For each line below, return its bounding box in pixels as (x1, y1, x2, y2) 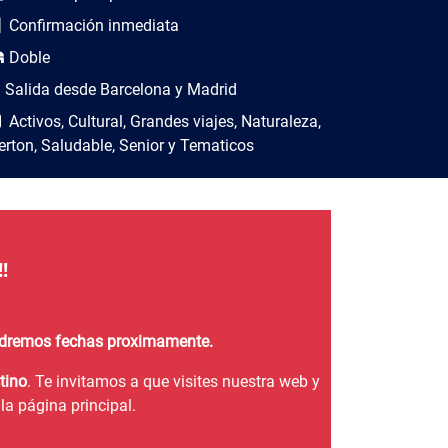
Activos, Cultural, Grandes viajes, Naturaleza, (5, 112, 321, 132)
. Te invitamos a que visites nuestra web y (26, 372, 320, 392)
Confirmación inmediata (5, 16, 179, 36)
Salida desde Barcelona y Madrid (5, 80, 237, 100)
